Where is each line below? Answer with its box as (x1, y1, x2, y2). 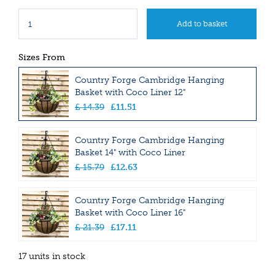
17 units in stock (18, 251, 85, 262)
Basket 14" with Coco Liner (75, 147, 185, 158)
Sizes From (18, 52, 65, 63)
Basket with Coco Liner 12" (75, 87, 185, 98)
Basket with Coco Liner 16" (75, 207, 185, 219)
